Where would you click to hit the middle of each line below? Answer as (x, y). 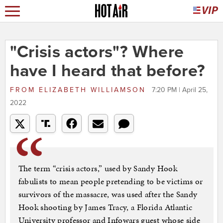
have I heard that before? (108, 71)
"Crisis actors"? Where (97, 52)
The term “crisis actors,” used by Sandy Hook (98, 168)
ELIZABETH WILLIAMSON (92, 90)
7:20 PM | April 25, (179, 90)
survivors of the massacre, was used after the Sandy (108, 194)
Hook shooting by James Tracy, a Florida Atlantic (105, 207)
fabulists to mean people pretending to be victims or (111, 181)
